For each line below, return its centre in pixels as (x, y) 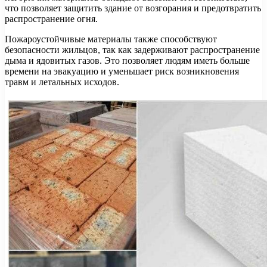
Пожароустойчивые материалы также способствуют (111, 39)
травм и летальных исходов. (62, 82)
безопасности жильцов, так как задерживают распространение (132, 49)
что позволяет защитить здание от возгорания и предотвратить (133, 8)
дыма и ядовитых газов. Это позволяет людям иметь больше (127, 60)
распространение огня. (51, 18)
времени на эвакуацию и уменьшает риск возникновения (122, 71)
